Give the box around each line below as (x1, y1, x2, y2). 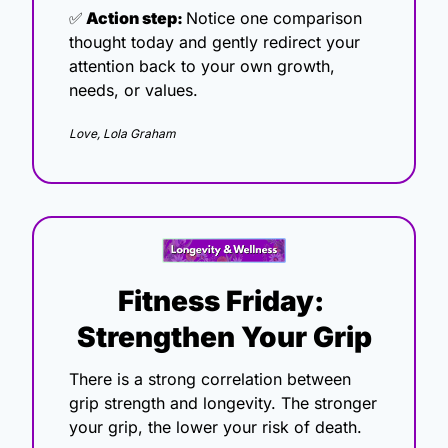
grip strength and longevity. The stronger (69, 393, 377, 414)
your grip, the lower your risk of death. (69, 417, 367, 438)
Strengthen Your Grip (76, 320, 372, 355)
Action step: (83, 8, 186, 29)
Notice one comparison (186, 8, 362, 29)
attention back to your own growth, (69, 56, 335, 77)
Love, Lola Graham (69, 126, 176, 142)
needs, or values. (69, 80, 198, 101)
